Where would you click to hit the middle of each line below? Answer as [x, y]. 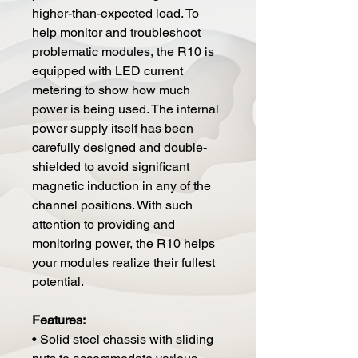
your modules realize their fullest [123, 262]
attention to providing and [103, 224]
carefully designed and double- [119, 147]
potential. [58, 281]
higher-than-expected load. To [115, 13]
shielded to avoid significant [111, 166]
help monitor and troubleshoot [116, 32]
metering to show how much [111, 89]
